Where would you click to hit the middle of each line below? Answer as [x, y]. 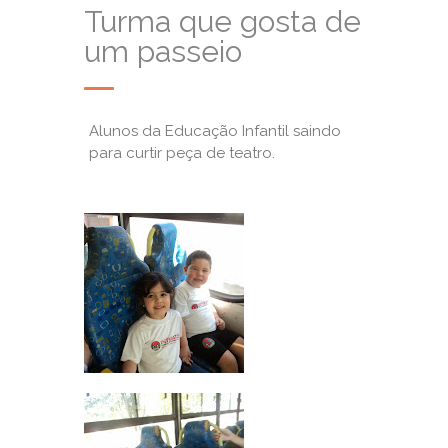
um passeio [163, 51]
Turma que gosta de [222, 21]
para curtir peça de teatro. [182, 153]
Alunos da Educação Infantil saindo [215, 131]
